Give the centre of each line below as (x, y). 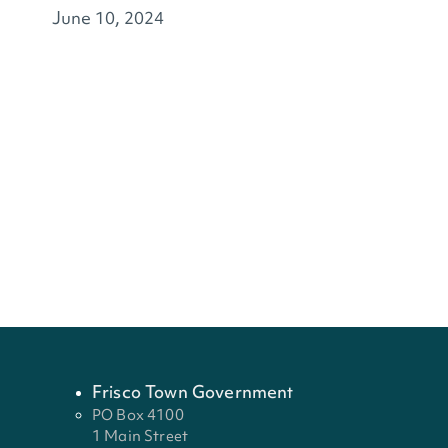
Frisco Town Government (193, 391)
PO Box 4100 (138, 414)
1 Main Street (140, 435)
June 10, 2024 (108, 18)
